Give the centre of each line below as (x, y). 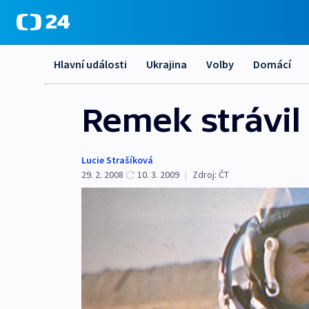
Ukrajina (167, 64)
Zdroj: (205, 175)
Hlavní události (90, 64)
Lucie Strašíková (117, 160)
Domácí (272, 64)
